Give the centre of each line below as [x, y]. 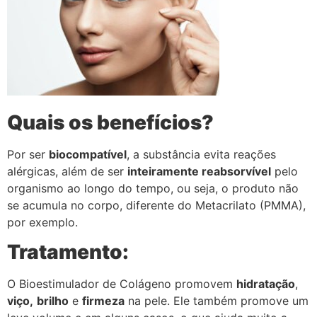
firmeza [103, 301]
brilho [53, 301]
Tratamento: [68, 252]
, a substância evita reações [201, 154]
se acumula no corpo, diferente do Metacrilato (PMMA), [156, 205]
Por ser [28, 154]
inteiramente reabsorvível [199, 171]
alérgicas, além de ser [67, 171]
